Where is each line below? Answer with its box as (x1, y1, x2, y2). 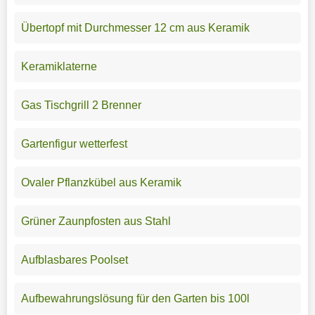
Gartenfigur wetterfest (20, 137, 127, 150)
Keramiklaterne (20, 60, 97, 72)
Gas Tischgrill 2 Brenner (20, 98, 141, 111)
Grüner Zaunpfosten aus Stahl (20, 214, 171, 227)
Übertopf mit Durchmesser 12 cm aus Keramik (20, 21, 250, 34)
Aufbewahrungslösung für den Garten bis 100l (20, 292, 250, 304)
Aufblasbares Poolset (20, 253, 128, 266)
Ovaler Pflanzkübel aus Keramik (20, 176, 181, 188)
